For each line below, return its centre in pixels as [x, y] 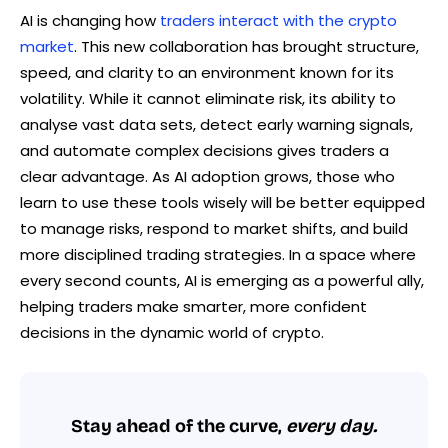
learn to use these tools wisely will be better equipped [222, 203]
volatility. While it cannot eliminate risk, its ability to [208, 99]
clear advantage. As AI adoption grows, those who [207, 177]
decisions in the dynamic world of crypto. [172, 333]
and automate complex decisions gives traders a [204, 151]
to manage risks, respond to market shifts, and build [214, 229]
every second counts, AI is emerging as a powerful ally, [222, 281]
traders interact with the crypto [278, 21]
